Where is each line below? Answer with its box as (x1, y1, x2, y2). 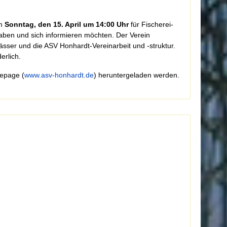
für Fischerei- (129, 20, 173, 28)
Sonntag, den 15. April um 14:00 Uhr (5, 20, 129, 28)
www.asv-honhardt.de (24, 71, 94, 79)
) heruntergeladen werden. (94, 71, 179, 79)
